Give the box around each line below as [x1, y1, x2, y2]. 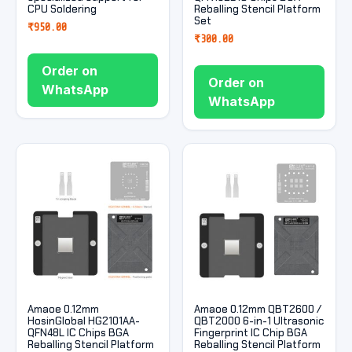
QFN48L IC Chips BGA [27, 325, 129, 339]
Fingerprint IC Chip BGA [194, 325, 308, 339]
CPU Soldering [27, 2, 97, 16]
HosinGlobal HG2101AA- [27, 313, 140, 328]
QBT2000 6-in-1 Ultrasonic [194, 313, 324, 328]
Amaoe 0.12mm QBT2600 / [194, 302, 322, 316]
